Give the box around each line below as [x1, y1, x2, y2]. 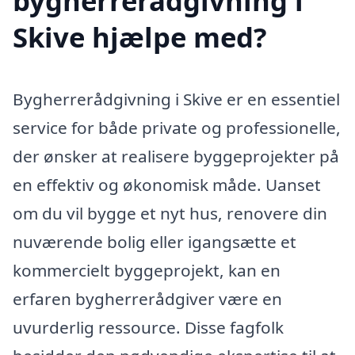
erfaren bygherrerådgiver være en [13, 288, 282, 311]
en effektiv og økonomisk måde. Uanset [13, 174, 321, 197]
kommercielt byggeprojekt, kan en [13, 259, 281, 282]
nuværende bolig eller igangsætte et [13, 231, 296, 254]
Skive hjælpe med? [13, 18, 267, 56]
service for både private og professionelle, [13, 116, 341, 139]
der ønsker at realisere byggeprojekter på [13, 145, 339, 168]
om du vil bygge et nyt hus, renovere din [13, 202, 327, 225]
